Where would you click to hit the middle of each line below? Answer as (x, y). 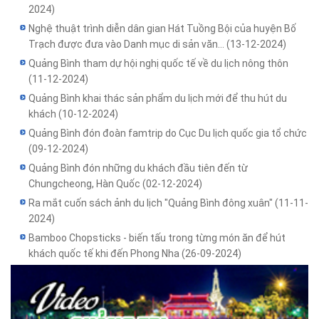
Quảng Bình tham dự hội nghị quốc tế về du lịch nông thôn (158, 64)
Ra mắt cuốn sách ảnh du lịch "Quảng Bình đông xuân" (152, 203)
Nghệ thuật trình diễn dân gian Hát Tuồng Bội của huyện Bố (162, 29)
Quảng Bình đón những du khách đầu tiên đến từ (138, 168)
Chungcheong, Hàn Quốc (85, 184)
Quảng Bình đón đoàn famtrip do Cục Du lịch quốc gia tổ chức (168, 134)
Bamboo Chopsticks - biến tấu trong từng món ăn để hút (157, 238)
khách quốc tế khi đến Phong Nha (105, 254)
